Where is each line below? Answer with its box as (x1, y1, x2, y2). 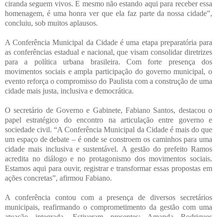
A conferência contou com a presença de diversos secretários (5, 193, 212, 201)
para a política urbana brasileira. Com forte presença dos (5, 57, 212, 66)
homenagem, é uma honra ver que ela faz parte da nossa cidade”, (5, 9, 212, 17)
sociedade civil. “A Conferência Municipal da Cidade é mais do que (5, 125, 212, 134)
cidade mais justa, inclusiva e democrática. (5, 86, 134, 95)
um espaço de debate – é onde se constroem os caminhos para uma (5, 135, 212, 143)
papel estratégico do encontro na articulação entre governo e (5, 115, 212, 124)
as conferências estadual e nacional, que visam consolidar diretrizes (5, 47, 212, 56)
